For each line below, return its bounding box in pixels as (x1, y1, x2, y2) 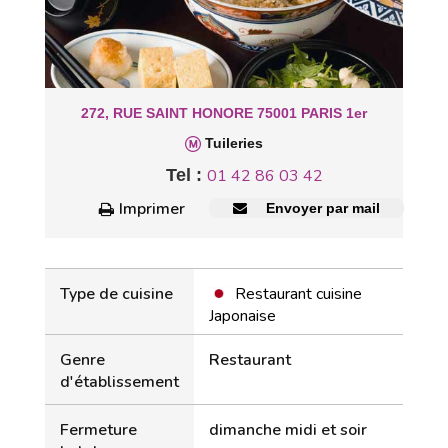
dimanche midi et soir (209, 419, 367, 441)
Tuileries (201, 135, 263, 151)
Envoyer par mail (261, 200, 380, 216)
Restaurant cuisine (235, 283, 362, 305)
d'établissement (60, 371, 179, 393)
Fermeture (60, 419, 137, 441)
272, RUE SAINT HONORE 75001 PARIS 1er (81, 105, 367, 121)
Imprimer (119, 198, 185, 220)
